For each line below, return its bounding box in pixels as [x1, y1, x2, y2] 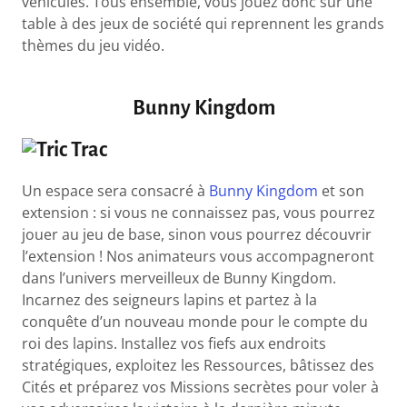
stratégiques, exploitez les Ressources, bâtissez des [22, 355, 375, 376]
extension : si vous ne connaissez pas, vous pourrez [22, 203, 376, 223]
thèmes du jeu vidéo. [22, 35, 165, 55]
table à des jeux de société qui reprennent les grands [22, 14, 385, 34]
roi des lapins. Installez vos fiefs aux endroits [22, 333, 327, 354]
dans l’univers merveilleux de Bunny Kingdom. [22, 268, 337, 289]
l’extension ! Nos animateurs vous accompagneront [22, 246, 375, 267]
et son [318, 181, 365, 202]
